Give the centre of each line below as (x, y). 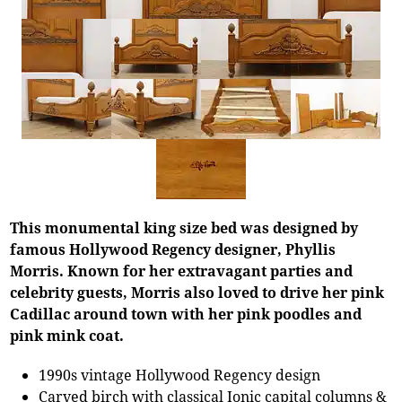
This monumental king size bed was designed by (184, 227)
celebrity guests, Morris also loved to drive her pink (197, 292)
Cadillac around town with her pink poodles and (186, 314)
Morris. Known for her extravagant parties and (182, 271)
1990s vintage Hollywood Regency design (180, 375)
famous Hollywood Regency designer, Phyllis (173, 249)
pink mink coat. (67, 335)
